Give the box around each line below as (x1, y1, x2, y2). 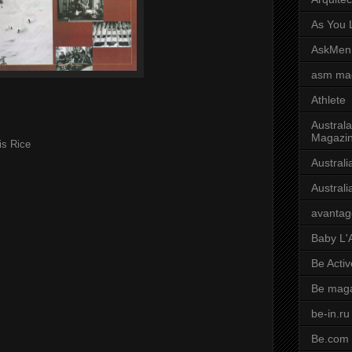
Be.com (311, 332, 349, 346)
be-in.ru (311, 307, 350, 321)
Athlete (311, 93, 346, 107)
